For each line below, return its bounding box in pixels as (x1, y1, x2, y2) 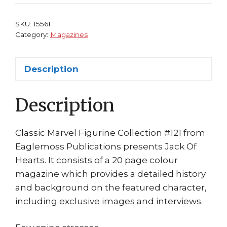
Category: (15, 30, 50, 39)
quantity (90, 70, 127, 81)
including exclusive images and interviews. (15, 196, 203, 206)
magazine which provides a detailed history (15, 168, 206, 179)
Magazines (50, 30, 88, 39)
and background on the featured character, (15, 182, 207, 193)
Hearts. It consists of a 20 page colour (15, 155, 178, 165)
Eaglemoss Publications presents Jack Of (15, 141, 197, 152)
